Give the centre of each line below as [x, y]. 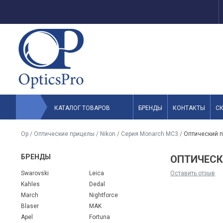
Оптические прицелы [64, 134]
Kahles [30, 184]
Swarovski [35, 173]
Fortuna [100, 217]
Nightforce [104, 195]
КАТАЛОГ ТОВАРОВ [82, 108]
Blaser [30, 206]
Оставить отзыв [193, 173]
